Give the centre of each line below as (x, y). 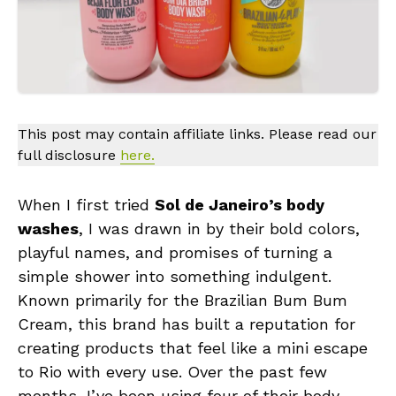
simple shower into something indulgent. (175, 277)
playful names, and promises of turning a (175, 253)
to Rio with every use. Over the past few (172, 372)
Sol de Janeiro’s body (240, 205)
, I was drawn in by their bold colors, (219, 229)
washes (48, 229)
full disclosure (69, 156)
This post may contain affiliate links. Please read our (197, 134)
